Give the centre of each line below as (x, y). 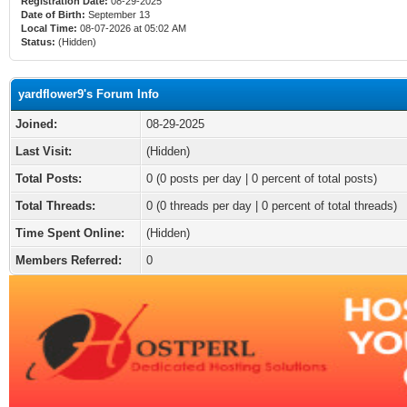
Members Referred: (69, 260)
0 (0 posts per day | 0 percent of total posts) (262, 179)
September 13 (119, 15)
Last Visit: (44, 151)
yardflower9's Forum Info (89, 94)
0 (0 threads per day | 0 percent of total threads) (272, 206)
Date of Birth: (53, 15)
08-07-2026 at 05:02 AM (132, 28)
